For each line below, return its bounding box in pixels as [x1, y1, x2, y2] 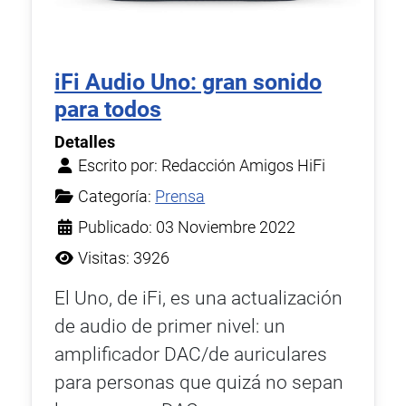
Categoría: [74, 188, 156, 207]
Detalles [54, 133, 116, 152]
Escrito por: [74, 157, 162, 176]
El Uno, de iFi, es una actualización [54, 287, 343, 310]
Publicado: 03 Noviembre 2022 [78, 218, 296, 237]
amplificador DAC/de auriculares [54, 343, 328, 366]
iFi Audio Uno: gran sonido [54, 69, 323, 96]
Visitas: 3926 [78, 249, 170, 268]
